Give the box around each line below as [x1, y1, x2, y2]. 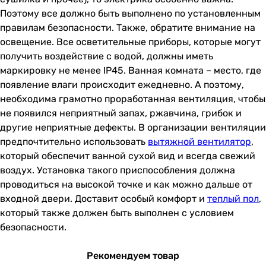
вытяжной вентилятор [148, 136, 251, 147]
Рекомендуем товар [87, 250, 179, 261]
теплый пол [207, 193, 259, 204]
